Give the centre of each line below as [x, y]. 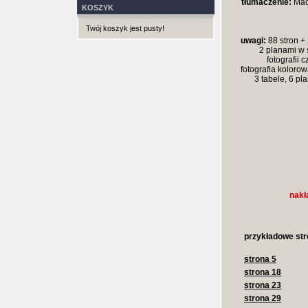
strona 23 [263, 285]
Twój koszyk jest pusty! [125, 28]
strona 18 [263, 272]
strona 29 [263, 298]
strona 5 [260, 259]
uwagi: [253, 41]
